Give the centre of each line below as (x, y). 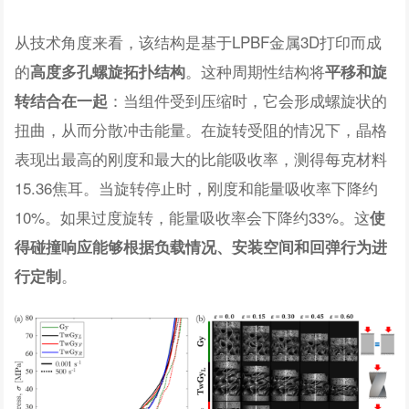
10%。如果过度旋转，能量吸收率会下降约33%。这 (193, 216)
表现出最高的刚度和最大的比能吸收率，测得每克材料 (201, 158)
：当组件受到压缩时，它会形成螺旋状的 (248, 100)
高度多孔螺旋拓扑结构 (108, 71)
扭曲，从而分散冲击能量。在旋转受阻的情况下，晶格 (201, 129)
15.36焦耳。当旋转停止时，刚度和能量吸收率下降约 (197, 187)
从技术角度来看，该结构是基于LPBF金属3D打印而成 (199, 41)
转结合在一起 (62, 100)
